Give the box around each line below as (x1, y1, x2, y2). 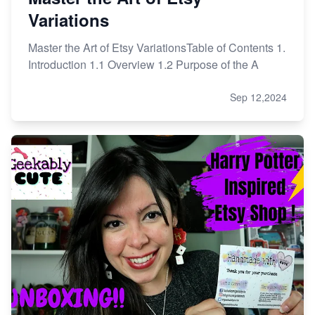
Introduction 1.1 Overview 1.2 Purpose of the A (28, 56, 259, 72)
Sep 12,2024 (230, 89, 287, 104)
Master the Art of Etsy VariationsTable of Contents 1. (28, 39, 285, 56)
